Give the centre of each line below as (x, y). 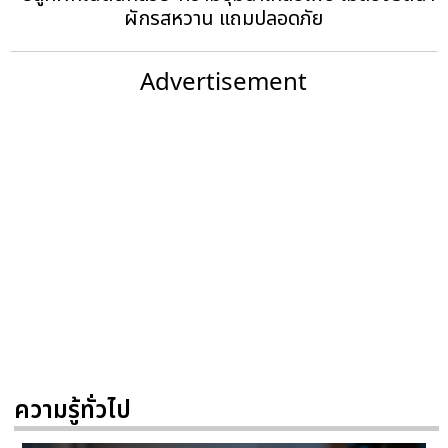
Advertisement (224, 81)
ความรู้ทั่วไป (72, 411)
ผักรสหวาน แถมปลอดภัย (224, 19)
